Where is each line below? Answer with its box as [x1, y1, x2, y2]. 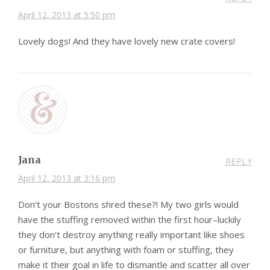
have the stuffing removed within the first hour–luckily [18, 213, 241, 226]
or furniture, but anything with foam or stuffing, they [18, 243, 234, 256]
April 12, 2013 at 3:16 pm [18, 172, 115, 184]
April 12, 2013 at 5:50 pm [18, 9, 115, 21]
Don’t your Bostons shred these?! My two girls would [18, 198, 239, 211]
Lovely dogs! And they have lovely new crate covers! [18, 35, 235, 48]
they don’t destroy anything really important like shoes [18, 228, 245, 241]
